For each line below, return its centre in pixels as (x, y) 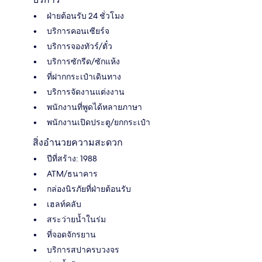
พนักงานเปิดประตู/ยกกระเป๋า (99, 122)
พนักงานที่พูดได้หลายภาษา (94, 107)
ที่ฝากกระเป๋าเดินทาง (84, 76)
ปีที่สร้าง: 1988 (72, 158)
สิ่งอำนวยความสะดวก (78, 142)
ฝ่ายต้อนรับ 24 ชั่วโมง (85, 15)
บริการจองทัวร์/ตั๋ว (80, 46)
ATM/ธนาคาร (72, 173)
